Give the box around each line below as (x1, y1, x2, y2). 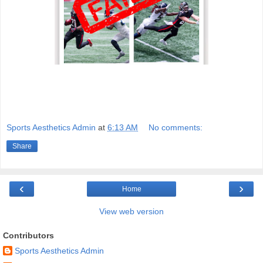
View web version (99, 206, 164, 216)
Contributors (3, 230, 54, 240)
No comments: (149, 122, 203, 132)
